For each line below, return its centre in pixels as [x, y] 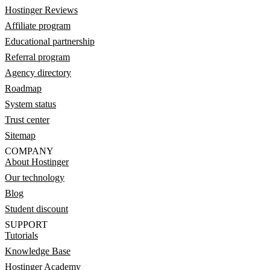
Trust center [27, 120]
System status [30, 104]
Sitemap [20, 135]
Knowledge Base [38, 251]
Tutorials [21, 235]
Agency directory [38, 73]
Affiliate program [38, 26]
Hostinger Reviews [41, 10]
